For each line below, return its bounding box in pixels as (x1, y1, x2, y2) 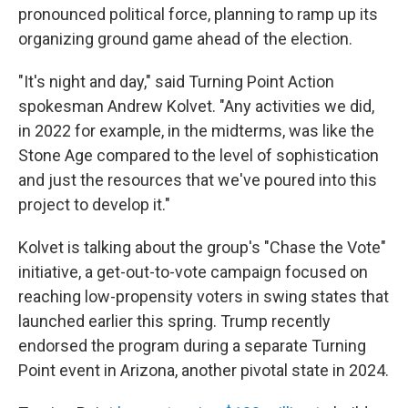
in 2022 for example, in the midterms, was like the (18, 121, 374, 140)
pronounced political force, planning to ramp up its (18, 5, 378, 24)
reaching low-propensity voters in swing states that (18, 287, 389, 306)
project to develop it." (18, 195, 170, 214)
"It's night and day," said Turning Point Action (18, 72, 334, 91)
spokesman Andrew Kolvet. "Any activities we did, (18, 97, 374, 116)
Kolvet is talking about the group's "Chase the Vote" (18, 238, 386, 257)
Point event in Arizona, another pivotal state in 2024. (18, 361, 389, 380)
